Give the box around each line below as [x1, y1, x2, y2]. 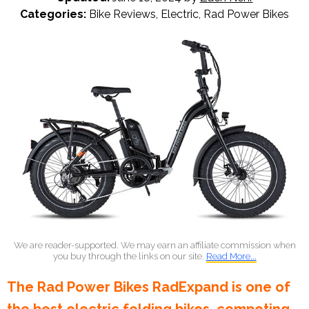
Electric [161, 7, 199, 21]
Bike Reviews [89, 7, 156, 21]
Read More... [206, 251, 257, 262]
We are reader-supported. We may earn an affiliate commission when [13, 240, 296, 251]
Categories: [20, 7, 89, 21]
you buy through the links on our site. [52, 251, 206, 262]
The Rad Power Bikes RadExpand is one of [7, 279, 290, 296]
